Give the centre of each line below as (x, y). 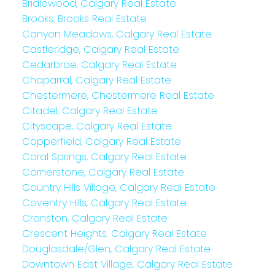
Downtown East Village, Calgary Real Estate (127, 265)
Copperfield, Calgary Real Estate (101, 142)
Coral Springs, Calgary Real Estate (104, 157)
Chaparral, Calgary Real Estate (96, 80)
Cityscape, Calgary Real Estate (97, 126)
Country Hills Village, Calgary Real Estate (118, 188)
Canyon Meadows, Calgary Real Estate (117, 34)
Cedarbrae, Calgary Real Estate (99, 65)
